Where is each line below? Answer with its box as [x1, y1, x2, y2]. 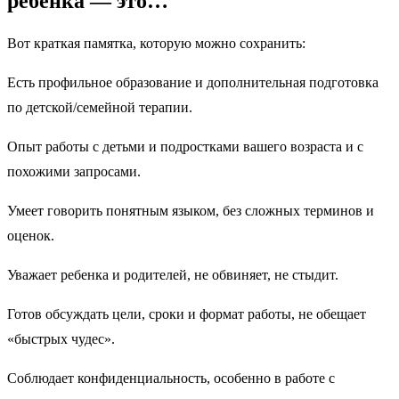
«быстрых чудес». [7, 330, 115, 346]
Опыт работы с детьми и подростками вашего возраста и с [7, 138, 363, 154]
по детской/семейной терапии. [7, 99, 192, 115]
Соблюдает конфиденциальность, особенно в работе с [7, 370, 335, 386]
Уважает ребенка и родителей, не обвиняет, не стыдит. [7, 266, 338, 282]
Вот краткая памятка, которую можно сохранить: [7, 35, 305, 51]
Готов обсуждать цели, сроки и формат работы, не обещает [7, 305, 366, 322]
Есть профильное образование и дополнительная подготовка [7, 74, 379, 90]
